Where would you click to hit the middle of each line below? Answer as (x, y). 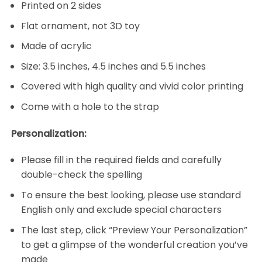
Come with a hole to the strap (90, 106)
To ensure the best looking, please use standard (131, 195)
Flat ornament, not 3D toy (80, 26)
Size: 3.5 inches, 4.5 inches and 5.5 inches (113, 66)
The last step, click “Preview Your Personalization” (134, 230)
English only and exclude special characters (121, 210)
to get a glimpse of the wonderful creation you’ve (134, 244)
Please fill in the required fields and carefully (121, 160)
